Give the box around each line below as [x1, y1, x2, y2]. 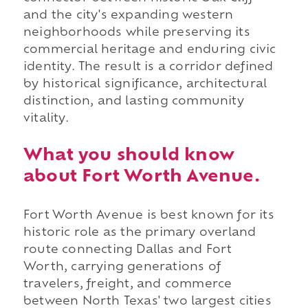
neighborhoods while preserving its [23, 27, 250, 38]
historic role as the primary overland [23, 227, 256, 239]
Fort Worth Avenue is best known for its [23, 210, 274, 221]
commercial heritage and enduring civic [23, 44, 276, 56]
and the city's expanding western [23, 10, 234, 21]
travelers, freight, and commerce [23, 278, 232, 290]
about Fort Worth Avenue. [23, 168, 260, 186]
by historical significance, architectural [23, 78, 267, 90]
